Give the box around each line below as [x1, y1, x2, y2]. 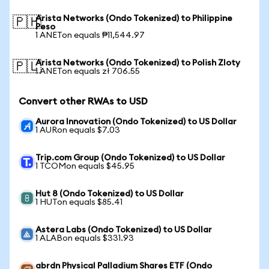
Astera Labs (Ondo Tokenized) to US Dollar [35, 226, 212, 234]
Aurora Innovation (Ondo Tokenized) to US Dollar [35, 118, 237, 126]
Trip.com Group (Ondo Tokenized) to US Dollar [35, 154, 225, 162]
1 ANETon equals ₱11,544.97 [35, 31, 145, 40]
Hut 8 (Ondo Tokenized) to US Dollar [35, 190, 184, 198]
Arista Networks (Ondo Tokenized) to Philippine [35, 14, 232, 23]
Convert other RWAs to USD [19, 97, 148, 106]
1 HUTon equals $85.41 [35, 198, 122, 207]
